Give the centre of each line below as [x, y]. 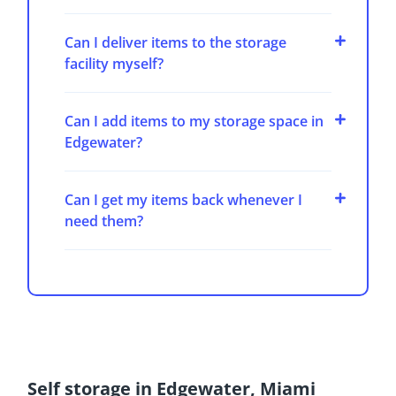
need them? [104, 221]
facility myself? [114, 64]
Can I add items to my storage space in [194, 122]
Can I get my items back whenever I [184, 200]
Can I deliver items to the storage [176, 43]
